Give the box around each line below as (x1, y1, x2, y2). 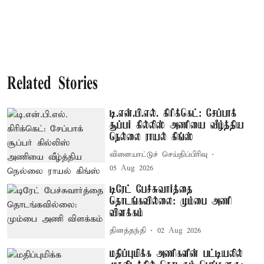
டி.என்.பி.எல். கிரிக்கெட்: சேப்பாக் (110, 107, 237, 120)
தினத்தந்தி (110, 226, 147, 236)
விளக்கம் (110, 207, 144, 219)
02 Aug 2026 (157, 226, 202, 236)
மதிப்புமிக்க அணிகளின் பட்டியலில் (110, 248, 243, 260)
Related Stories (7, 75, 98, 94)
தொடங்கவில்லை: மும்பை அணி (110, 195, 233, 207)
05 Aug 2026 (110, 163, 154, 173)
